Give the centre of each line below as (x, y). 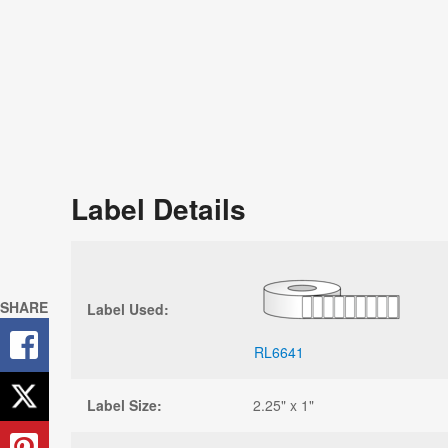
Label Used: (128, 308)
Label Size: (124, 404)
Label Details (158, 208)
